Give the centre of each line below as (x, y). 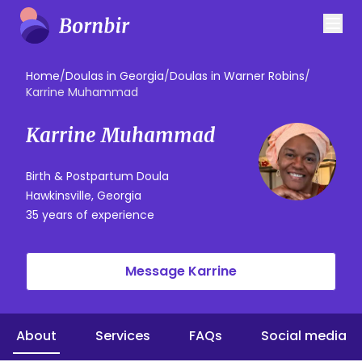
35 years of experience (90, 215)
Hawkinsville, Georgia (84, 196)
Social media (304, 336)
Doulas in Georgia (115, 76)
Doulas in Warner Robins (237, 76)
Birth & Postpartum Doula (97, 176)
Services (123, 336)
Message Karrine (181, 271)
